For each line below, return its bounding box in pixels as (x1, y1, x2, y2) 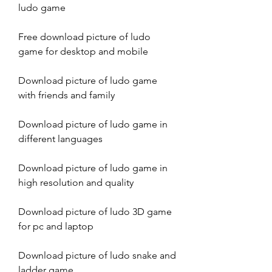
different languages (18, 132, 103, 144)
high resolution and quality (18, 176, 134, 188)
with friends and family (18, 89, 115, 101)
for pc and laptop (18, 220, 93, 232)
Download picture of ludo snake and (18, 249, 176, 261)
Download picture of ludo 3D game (18, 205, 172, 217)
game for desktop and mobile (18, 45, 148, 57)
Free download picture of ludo (18, 30, 151, 42)
